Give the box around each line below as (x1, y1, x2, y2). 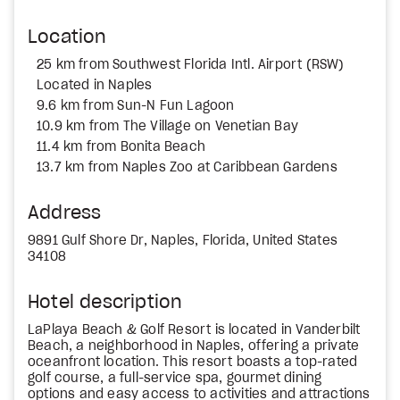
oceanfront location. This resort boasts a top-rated (28, 356, 358, 369)
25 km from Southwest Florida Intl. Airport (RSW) (37, 59, 345, 71)
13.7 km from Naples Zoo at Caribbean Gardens (37, 162, 337, 174)
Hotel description (28, 294, 183, 312)
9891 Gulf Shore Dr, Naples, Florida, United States (28, 235, 338, 247)
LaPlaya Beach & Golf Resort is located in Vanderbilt (28, 324, 361, 337)
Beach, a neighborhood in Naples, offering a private (28, 340, 360, 353)
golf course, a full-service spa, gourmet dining (28, 372, 322, 385)
